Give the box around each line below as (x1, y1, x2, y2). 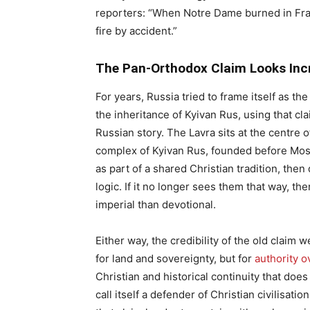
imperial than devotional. (95, 198, 216, 211)
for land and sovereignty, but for (95, 252, 255, 265)
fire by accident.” (95, 24, 177, 37)
